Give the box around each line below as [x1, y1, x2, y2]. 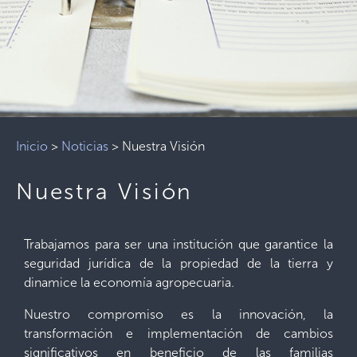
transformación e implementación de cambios [24, 326, 333, 341]
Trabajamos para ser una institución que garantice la [24, 237, 333, 252]
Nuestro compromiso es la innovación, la [24, 307, 333, 322]
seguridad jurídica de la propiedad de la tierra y [24, 256, 333, 271]
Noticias [61, 139, 108, 154]
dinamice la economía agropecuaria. [24, 275, 234, 290]
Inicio [16, 139, 48, 154]
